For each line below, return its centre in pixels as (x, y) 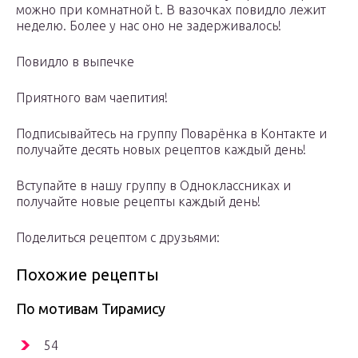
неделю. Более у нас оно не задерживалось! (149, 26)
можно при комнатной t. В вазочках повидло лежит (171, 10)
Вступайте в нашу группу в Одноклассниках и (153, 186)
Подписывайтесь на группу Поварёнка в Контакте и (171, 134)
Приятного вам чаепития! (92, 98)
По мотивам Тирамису (91, 309)
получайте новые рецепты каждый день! (138, 202)
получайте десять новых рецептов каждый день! (161, 150)
